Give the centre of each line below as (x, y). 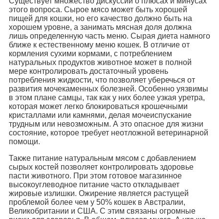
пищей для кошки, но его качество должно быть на (100, 18)
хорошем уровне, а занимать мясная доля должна (100, 27)
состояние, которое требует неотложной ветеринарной (109, 132)
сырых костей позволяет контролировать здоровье (101, 167)
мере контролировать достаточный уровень (88, 71)
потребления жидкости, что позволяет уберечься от (102, 80)
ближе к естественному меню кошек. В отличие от (99, 44)
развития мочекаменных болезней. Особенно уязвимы (109, 88)
